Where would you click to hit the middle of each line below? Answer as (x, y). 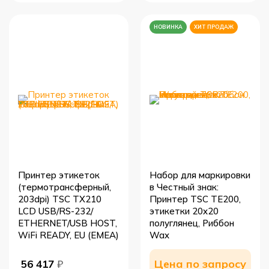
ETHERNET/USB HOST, (68, 223)
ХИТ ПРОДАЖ (214, 27)
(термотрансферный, (65, 187)
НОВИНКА (168, 27)
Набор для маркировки (200, 175)
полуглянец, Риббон (192, 223)
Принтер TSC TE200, (195, 199)
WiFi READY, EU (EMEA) (68, 235)
